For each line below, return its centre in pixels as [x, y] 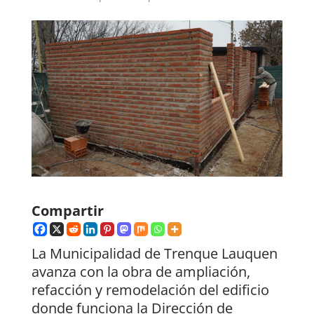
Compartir [67, 211]
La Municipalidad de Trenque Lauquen [154, 254]
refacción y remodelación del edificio [150, 290]
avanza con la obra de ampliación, [141, 272]
